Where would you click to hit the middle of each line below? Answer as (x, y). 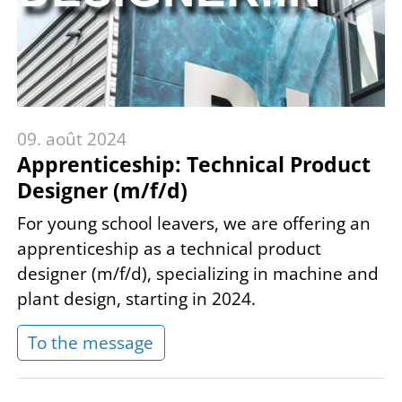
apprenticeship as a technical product (169, 248)
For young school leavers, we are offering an (194, 223)
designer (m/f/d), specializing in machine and (198, 273)
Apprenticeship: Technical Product (194, 165)
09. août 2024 (72, 140)
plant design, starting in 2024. (136, 298)
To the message (91, 342)
